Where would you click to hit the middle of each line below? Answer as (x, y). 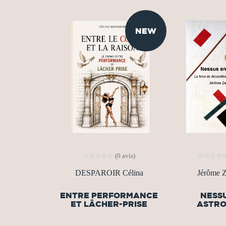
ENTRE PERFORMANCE (109, 195)
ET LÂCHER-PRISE (109, 204)
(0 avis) (125, 155)
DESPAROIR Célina (109, 173)
